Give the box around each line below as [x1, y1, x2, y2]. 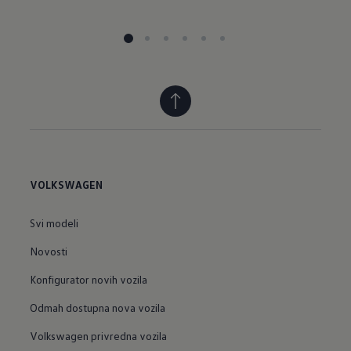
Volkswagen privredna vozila [30, 328, 168, 342]
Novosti [30, 244, 68, 258]
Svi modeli [30, 215, 79, 230]
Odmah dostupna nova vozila [30, 300, 166, 314]
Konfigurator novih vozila [30, 272, 148, 286]
